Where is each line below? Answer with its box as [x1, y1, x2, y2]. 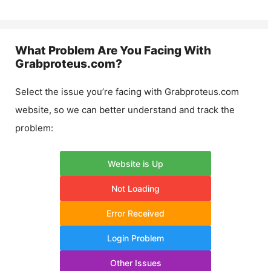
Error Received [106, 207, 165, 218]
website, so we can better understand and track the [15, 104, 235, 116]
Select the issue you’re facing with [15, 86, 165, 97]
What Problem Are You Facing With [15, 44, 211, 57]
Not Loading [111, 183, 160, 194]
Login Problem [107, 232, 164, 243]
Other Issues [109, 257, 162, 268]
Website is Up [108, 158, 163, 169]
